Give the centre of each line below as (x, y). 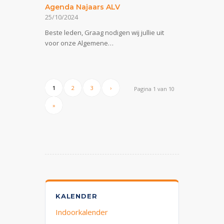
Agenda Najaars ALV (82, 7)
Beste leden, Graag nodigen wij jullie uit (104, 33)
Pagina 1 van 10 (154, 89)
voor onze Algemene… (79, 43)
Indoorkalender (82, 212)
